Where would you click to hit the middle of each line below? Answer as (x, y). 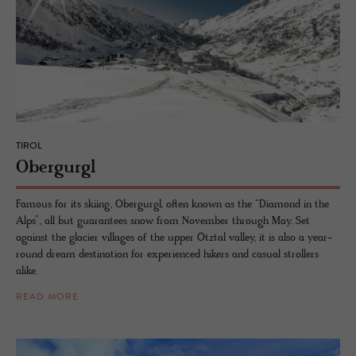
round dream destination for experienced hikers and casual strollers (167, 255)
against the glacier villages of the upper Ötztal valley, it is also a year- (174, 238)
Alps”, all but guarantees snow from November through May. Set (163, 222)
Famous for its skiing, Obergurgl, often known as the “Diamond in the (172, 205)
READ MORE (47, 298)
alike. (27, 272)
